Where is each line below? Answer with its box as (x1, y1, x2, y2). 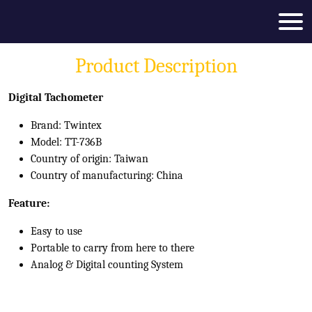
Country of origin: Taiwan (31, 153, 148, 165)
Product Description (75, 54, 237, 77)
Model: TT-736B (31, 136, 102, 148)
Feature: (8, 197, 49, 210)
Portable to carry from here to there (31, 242, 194, 254)
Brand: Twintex (31, 119, 104, 132)
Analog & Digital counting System (31, 258, 183, 271)
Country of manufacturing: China (31, 169, 183, 182)
